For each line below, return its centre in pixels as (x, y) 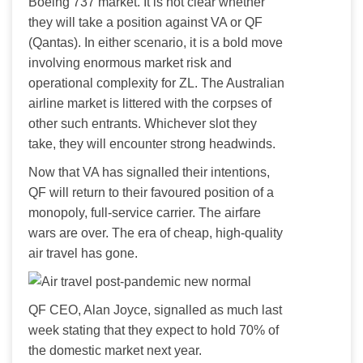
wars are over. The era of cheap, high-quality (157, 233)
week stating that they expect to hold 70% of (155, 330)
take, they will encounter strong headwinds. (152, 143)
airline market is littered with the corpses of (152, 103)
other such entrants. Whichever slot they (144, 123)
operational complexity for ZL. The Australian (158, 83)
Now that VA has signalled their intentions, (151, 172)
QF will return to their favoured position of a (153, 192)
